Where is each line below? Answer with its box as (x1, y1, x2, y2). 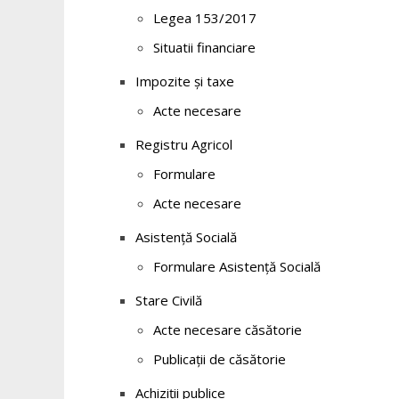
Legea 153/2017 (153, 9, 256, 27)
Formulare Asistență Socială (153, 257, 321, 275)
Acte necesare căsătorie (153, 321, 302, 338)
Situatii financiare (153, 38, 256, 56)
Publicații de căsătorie (153, 350, 286, 368)
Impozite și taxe (135, 72, 234, 90)
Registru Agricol (135, 135, 232, 153)
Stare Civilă (135, 291, 202, 309)
